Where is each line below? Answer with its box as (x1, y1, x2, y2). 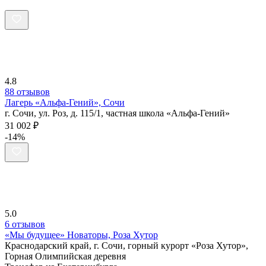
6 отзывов (5, 219, 45, 230)
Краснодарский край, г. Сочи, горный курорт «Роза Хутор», (5, 240, 248, 251)
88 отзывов (5, 87, 50, 97)
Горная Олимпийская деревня (5, 251, 126, 262)
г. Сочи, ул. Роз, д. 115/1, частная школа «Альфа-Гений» (5, 108, 230, 119)
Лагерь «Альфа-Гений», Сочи (5, 97, 125, 108)
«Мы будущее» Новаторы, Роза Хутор (5, 230, 158, 240)
